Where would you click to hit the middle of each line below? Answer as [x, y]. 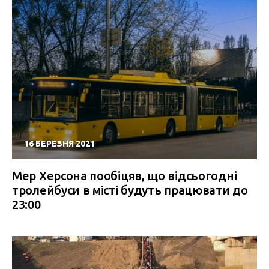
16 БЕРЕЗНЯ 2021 [59, 144]
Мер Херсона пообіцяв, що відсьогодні [125, 176]
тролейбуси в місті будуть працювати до [130, 190]
